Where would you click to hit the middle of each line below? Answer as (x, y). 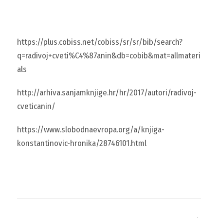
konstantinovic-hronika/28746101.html (82, 143)
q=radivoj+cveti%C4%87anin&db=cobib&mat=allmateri (109, 56)
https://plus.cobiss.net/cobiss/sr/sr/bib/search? (100, 42)
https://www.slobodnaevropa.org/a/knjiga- (91, 130)
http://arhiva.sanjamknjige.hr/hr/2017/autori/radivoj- (107, 93)
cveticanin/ (36, 106)
